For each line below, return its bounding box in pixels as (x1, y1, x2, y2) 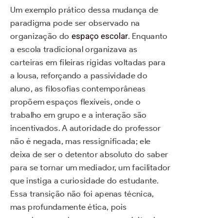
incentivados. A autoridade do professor (10, 123, 161, 133)
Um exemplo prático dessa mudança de (10, 5, 159, 15)
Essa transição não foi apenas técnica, (10, 189, 154, 199)
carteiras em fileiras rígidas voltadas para (10, 57, 165, 68)
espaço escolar (71, 31, 128, 41)
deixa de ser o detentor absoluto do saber (10, 149, 168, 160)
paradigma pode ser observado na (10, 18, 140, 28)
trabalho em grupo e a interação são (10, 110, 147, 120)
